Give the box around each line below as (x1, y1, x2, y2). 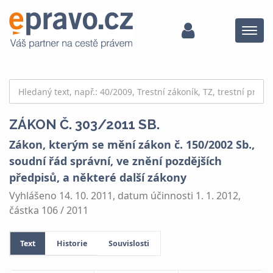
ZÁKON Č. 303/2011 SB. (9, 116, 160, 132)
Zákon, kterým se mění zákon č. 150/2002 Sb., (9, 137, 255, 152)
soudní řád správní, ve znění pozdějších (9, 154, 222, 168)
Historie (57, 238, 87, 249)
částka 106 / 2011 (9, 203, 88, 217)
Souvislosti (108, 238, 149, 249)
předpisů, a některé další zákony (9, 170, 186, 185)
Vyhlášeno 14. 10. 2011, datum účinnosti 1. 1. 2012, (9, 188, 241, 202)
